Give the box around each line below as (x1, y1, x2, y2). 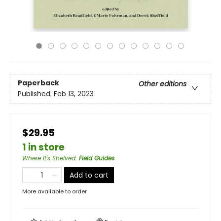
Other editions (139, 79, 186, 89)
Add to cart (70, 170, 109, 180)
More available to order (22, 187, 87, 195)
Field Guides (79, 154, 114, 162)
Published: (18, 89, 54, 99)
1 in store (22, 141, 65, 154)
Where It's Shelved (22, 154, 75, 162)
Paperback (18, 78, 59, 88)
